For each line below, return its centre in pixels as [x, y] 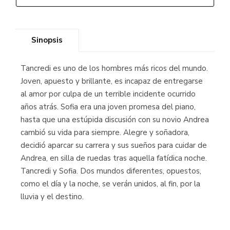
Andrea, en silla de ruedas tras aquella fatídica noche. [114, 158]
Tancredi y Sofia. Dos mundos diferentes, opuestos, [111, 171]
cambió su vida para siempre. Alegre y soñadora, [105, 132]
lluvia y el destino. [52, 197]
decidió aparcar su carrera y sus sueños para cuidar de [114, 145]
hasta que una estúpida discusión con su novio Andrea [115, 120]
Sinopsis [47, 40]
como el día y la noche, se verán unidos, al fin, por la [110, 184]
